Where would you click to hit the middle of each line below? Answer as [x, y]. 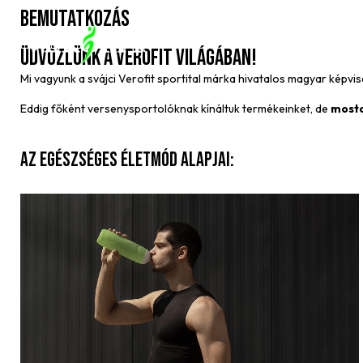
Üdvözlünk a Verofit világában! [139, 58]
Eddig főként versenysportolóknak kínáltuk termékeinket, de [175, 109]
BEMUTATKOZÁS [75, 19]
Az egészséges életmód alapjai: [129, 160]
